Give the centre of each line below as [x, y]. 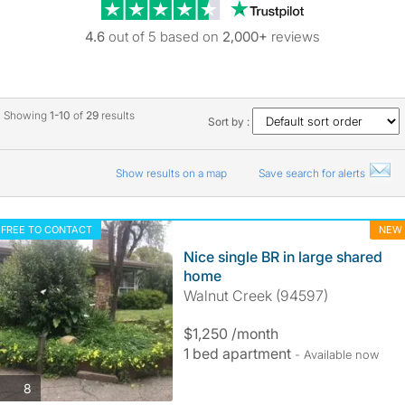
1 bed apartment [239, 353]
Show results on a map [172, 173]
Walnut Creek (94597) [255, 296]
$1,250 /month [231, 334]
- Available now [336, 354]
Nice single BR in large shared [283, 257]
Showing [26, 115]
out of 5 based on [164, 37]
